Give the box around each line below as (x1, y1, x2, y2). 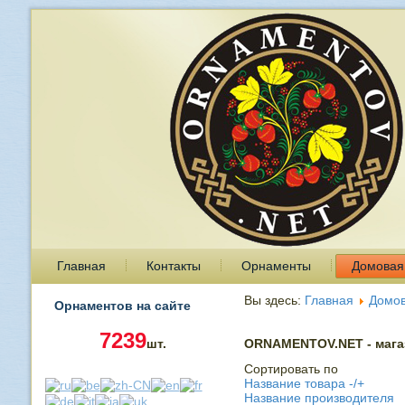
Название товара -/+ (243, 376, 364, 391)
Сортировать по (243, 362, 338, 376)
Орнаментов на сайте (53, 298, 191, 313)
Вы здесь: (243, 293, 305, 307)
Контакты (146, 259, 201, 273)
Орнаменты (240, 259, 311, 273)
